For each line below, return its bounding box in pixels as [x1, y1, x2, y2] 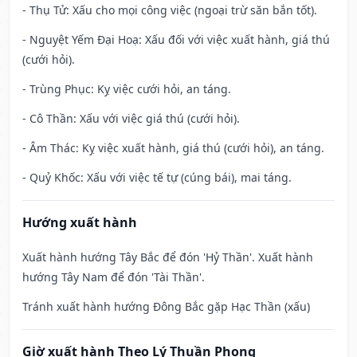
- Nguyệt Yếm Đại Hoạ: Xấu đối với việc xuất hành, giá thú [22, 32, 330, 48]
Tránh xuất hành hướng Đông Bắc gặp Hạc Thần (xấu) [22, 299, 310, 315]
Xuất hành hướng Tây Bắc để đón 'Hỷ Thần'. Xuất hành [22, 249, 313, 265]
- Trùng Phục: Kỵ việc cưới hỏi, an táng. [22, 81, 231, 97]
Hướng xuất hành [22, 214, 137, 232]
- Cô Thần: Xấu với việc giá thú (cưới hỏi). [22, 111, 240, 127]
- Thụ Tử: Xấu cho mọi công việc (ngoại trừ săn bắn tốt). [22, 2, 317, 18]
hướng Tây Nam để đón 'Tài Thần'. [22, 269, 205, 285]
